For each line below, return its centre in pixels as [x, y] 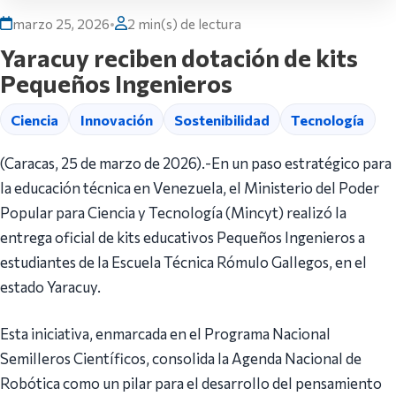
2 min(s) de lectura [184, 24]
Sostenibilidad [221, 119]
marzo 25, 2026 [61, 24]
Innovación [116, 119]
